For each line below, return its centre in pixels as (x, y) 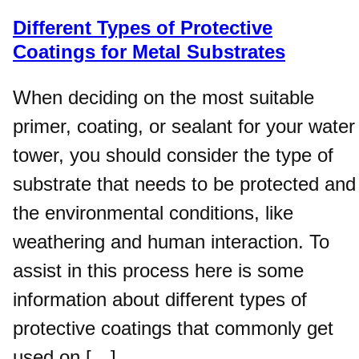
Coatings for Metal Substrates (149, 52)
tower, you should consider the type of (173, 155)
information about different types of (160, 300)
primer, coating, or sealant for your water (184, 127)
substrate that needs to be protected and (184, 184)
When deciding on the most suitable (163, 98)
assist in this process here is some (158, 271)
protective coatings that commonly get (173, 329)
